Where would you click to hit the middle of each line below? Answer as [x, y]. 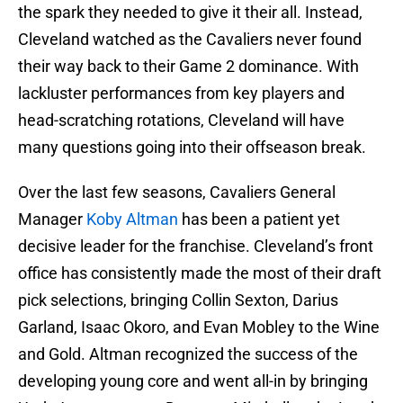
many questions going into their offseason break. [192, 148]
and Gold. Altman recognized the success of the [188, 354]
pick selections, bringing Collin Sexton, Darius [178, 300]
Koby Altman [132, 219]
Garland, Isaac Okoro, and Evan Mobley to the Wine [199, 327]
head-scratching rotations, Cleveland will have [181, 121]
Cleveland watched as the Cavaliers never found [190, 40]
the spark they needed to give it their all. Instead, [190, 13]
